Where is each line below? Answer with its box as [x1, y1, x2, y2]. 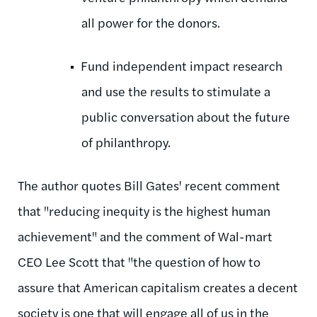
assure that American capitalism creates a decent [18, 277, 298, 296]
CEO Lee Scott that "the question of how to [18, 252, 260, 270]
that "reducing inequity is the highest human [18, 201, 270, 219]
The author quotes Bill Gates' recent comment [18, 175, 280, 194]
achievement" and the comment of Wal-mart [18, 226, 272, 245]
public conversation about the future [81, 107, 290, 125]
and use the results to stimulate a [81, 81, 270, 100]
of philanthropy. [81, 132, 171, 151]
